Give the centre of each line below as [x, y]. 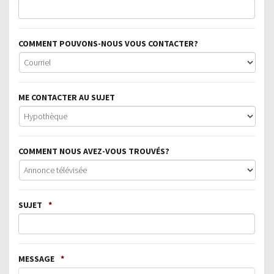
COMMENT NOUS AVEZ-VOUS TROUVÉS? [94, 151]
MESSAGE [36, 258]
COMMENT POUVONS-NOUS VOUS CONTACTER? [108, 43]
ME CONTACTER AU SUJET [67, 97]
